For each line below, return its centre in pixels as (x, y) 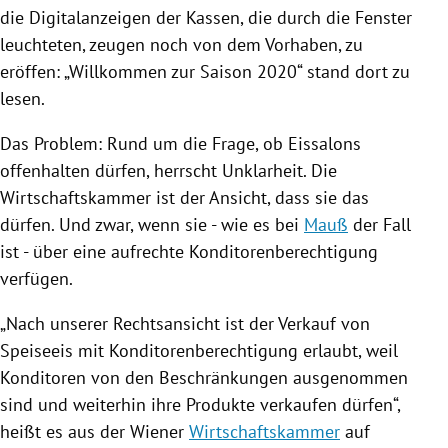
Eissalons (324, 143)
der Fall (379, 224)
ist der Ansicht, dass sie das (260, 197)
